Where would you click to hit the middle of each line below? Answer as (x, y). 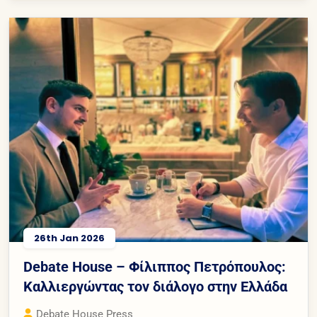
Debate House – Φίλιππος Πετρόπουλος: (155, 266)
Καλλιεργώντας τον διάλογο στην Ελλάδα (155, 286)
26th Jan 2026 (69, 238)
